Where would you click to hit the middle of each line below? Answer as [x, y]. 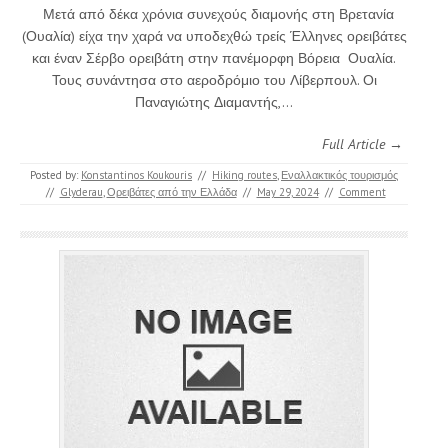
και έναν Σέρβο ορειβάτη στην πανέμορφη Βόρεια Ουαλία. [214, 57]
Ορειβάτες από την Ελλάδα [171, 191]
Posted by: [55, 174]
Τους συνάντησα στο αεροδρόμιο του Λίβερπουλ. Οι [214, 79]
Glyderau [81, 191]
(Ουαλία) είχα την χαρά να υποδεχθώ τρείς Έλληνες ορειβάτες [214, 35]
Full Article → [362, 143]
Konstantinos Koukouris [136, 174]
